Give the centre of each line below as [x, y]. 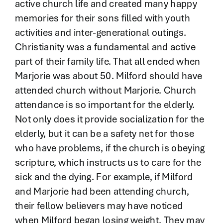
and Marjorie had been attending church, [102, 191]
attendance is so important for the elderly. [105, 105]
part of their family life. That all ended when [108, 61]
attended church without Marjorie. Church [106, 90]
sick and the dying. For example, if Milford [104, 177]
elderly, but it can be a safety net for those [105, 134]
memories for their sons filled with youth [102, 18]
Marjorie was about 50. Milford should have [109, 76]
